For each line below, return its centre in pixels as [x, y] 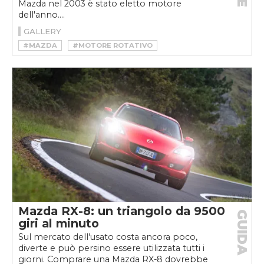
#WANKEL [42, 57]
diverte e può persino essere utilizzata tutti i [111, 248]
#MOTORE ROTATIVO [113, 45]
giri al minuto [59, 224]
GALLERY [42, 31]
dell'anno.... [42, 14]
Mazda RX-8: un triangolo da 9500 [122, 211]
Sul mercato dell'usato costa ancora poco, [108, 237]
